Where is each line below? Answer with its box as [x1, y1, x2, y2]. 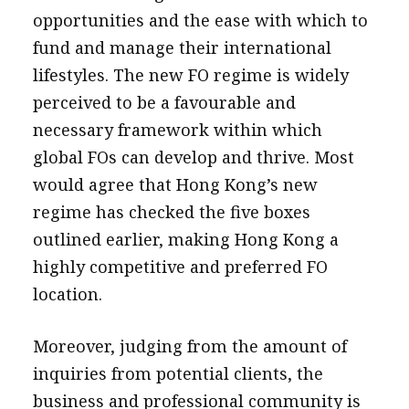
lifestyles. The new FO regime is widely [32, 64, 349, 86]
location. [32, 283, 102, 305]
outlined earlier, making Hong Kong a [32, 228, 339, 250]
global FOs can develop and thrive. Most [32, 146, 354, 168]
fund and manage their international [32, 37, 331, 58]
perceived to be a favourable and [32, 91, 296, 113]
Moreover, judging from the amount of [32, 335, 347, 357]
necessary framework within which [32, 119, 322, 141]
